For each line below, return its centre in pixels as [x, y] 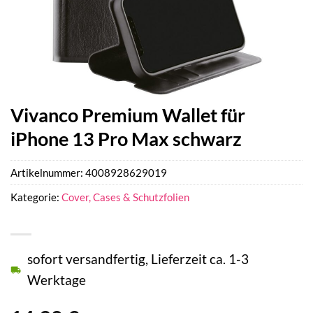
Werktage [57, 280]
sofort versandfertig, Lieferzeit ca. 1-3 [138, 259]
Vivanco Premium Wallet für [128, 115]
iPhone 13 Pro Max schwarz [126, 139]
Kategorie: [36, 197]
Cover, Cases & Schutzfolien [125, 197]
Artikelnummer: [48, 173]
